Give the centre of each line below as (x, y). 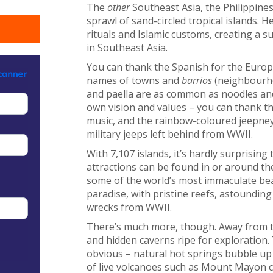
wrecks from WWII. (129, 207)
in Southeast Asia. (127, 47)
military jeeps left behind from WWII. (169, 134)
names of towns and (134, 80)
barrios (197, 80)
